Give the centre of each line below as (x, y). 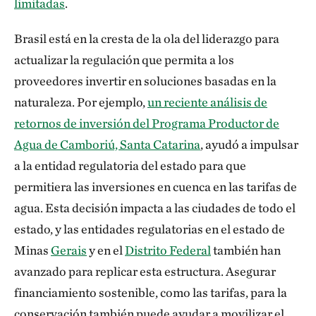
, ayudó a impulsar (249, 144)
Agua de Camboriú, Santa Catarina (107, 144)
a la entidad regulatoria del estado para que (130, 165)
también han (246, 250)
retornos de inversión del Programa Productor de (147, 123)
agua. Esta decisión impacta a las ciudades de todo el (155, 208)
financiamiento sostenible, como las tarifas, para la (151, 292)
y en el (106, 250)
